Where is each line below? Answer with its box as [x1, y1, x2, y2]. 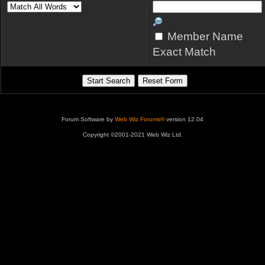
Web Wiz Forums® [115, 116, 164, 122]
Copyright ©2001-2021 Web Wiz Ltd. [82, 131, 183, 138]
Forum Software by [62, 116, 115, 122]
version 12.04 [164, 116, 203, 122]
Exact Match [153, 46, 216, 58]
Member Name [164, 30, 243, 43]
